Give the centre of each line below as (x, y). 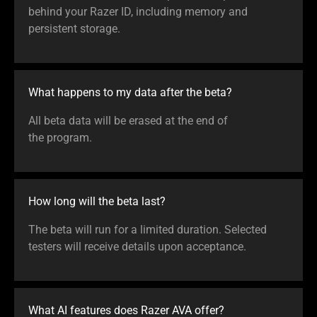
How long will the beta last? (97, 201)
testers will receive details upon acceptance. (137, 246)
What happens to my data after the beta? (130, 92)
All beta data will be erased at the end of (128, 120)
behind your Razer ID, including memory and (138, 11)
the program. (60, 137)
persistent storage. (74, 28)
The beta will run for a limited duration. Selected (148, 229)
